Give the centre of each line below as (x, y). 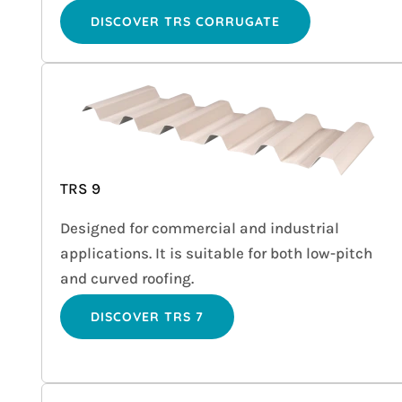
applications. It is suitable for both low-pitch (217, 253)
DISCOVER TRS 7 (148, 317)
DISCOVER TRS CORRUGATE (186, 22)
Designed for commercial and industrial (200, 228)
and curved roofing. (127, 279)
